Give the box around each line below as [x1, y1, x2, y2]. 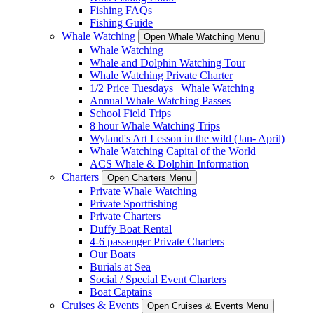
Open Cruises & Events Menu [147, 301, 268, 311]
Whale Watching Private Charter [90, 69, 233, 81]
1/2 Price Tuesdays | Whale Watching [90, 82, 254, 94]
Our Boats [90, 248, 135, 260]
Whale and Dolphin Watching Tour [90, 57, 245, 69]
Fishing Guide [90, 17, 153, 29]
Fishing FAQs [90, 4, 152, 16]
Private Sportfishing [90, 198, 177, 210]
